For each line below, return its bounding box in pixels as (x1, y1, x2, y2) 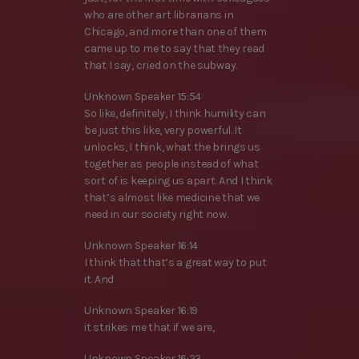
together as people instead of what (84, 156, 259, 171)
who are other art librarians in (84, 7, 234, 22)
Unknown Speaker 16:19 (84, 304, 199, 318)
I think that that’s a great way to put (84, 255, 267, 269)
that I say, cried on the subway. (84, 58, 238, 72)
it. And (84, 272, 115, 286)
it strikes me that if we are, (84, 321, 215, 335)
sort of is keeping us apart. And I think (84, 173, 272, 188)
